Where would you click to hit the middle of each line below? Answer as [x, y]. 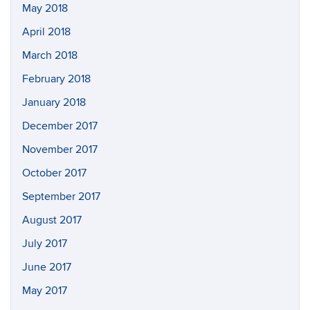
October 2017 [54, 173]
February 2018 [56, 79]
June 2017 [47, 267]
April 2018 [46, 31]
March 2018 [50, 55]
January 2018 [54, 102]
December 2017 [60, 126]
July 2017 [45, 243]
